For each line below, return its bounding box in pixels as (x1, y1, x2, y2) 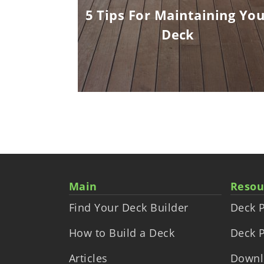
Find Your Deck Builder (69, 200, 189, 214)
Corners (69, 4, 146, 29)
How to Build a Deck (69, 225, 175, 240)
